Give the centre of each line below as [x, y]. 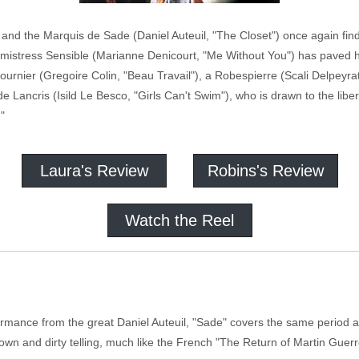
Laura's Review [94, 171]
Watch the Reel [179, 220]
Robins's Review [265, 171]
